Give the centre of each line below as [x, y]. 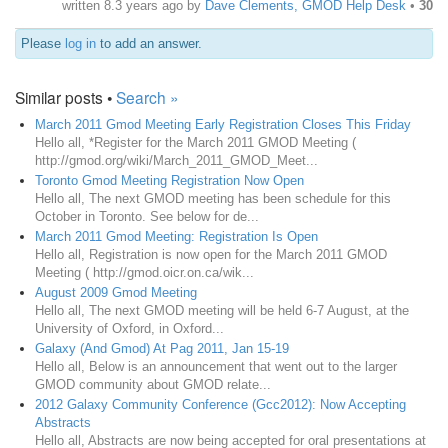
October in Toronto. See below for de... [147, 216]
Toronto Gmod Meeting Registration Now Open [169, 180]
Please [43, 43]
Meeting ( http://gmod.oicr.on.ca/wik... [144, 272]
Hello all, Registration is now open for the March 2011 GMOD [211, 254]
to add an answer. [149, 43]
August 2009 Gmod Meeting [116, 292]
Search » [147, 96]
